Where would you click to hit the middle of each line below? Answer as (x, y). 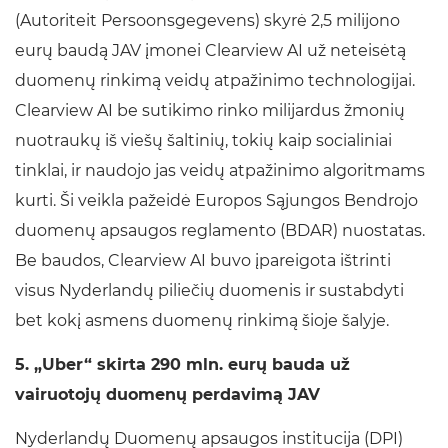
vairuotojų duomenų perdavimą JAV (167, 395)
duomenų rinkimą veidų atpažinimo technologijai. (215, 81)
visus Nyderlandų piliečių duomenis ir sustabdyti (209, 291)
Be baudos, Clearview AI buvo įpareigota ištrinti (203, 261)
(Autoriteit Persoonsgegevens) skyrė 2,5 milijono (207, 21)
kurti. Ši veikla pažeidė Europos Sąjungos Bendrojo (216, 201)
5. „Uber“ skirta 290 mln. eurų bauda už (182, 365)
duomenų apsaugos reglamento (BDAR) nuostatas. (220, 231)
